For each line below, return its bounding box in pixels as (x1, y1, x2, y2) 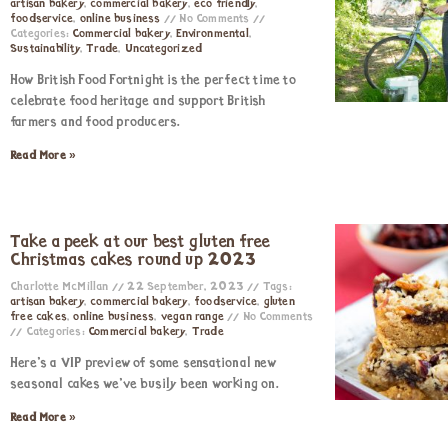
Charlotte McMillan (10, 281, 112, 293)
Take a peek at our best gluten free (10, 233, 270, 252)
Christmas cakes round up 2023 (10, 251, 256, 270)
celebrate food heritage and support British (10, 94, 266, 109)
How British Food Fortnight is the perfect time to (10, 73, 296, 88)
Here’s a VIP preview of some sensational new (10, 356, 276, 371)
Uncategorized (124, 43, 203, 55)
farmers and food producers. (10, 115, 181, 130)
